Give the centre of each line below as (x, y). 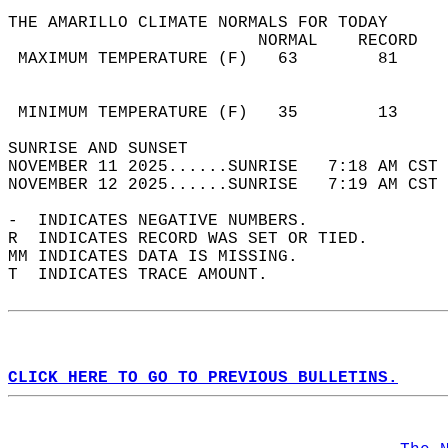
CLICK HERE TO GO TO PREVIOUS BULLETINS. (203, 378)
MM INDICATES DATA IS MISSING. (163, 257)
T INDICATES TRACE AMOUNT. (148, 275)
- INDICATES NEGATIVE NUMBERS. (168, 221)
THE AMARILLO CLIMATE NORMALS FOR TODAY (208, 23)
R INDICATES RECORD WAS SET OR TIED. (198, 239)
